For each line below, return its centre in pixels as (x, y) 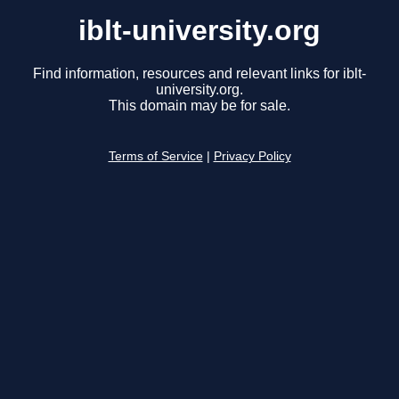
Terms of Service (155, 157)
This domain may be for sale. (199, 106)
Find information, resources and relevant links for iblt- (199, 74)
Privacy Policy (252, 157)
